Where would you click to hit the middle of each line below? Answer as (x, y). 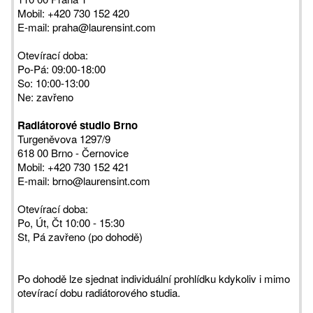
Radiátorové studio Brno (78, 125)
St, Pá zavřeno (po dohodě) (80, 236)
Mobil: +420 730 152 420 (73, 13)
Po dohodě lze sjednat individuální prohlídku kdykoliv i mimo (154, 278)
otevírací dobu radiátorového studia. (99, 292)
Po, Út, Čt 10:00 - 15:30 (71, 223)
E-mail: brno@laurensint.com (84, 181)
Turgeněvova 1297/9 (64, 139)
